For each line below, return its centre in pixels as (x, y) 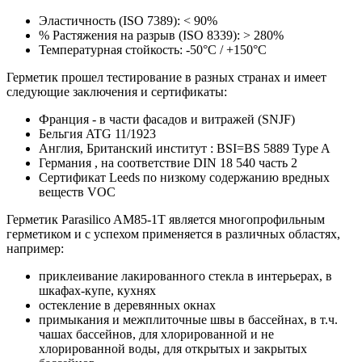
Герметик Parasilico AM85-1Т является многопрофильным (166, 219)
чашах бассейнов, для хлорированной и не (156, 334)
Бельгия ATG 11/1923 (97, 133)
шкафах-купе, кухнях (97, 290)
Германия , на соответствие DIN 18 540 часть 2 (168, 162)
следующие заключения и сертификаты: (117, 91)
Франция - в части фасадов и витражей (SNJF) (167, 119)
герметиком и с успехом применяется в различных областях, (173, 234)
